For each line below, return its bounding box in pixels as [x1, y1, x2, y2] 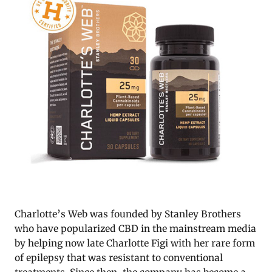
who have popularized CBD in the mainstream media [15, 223, 256, 235]
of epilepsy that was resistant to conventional [15, 252, 223, 264]
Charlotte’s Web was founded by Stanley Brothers [15, 208, 241, 220]
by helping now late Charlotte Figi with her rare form [15, 237, 255, 250]
